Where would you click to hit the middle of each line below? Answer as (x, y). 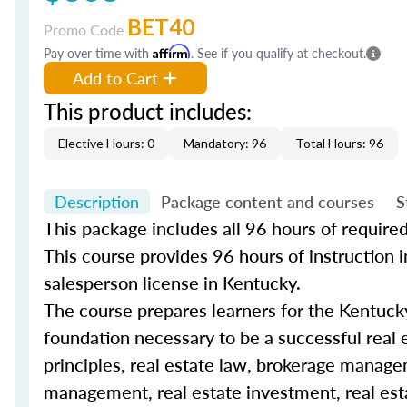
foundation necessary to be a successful (205, 337)
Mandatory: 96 (225, 143)
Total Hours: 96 (339, 143)
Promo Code (85, 30)
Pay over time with (98, 53)
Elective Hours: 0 (106, 143)
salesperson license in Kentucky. (172, 283)
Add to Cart (115, 78)
